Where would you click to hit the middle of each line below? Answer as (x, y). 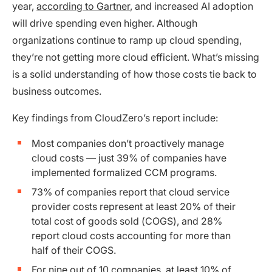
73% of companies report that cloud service (131, 192)
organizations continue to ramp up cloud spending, (127, 40)
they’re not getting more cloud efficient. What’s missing (136, 57)
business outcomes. (57, 91)
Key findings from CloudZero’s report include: (115, 118)
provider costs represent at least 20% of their (134, 206)
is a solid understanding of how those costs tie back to (134, 74)
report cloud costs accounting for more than (131, 236)
